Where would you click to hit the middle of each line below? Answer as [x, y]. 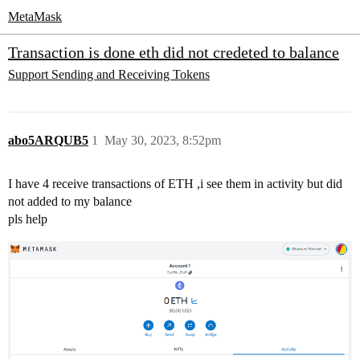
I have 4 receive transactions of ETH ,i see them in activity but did [175, 184]
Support [28, 74]
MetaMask [35, 16]
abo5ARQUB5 [48, 141]
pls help [28, 219]
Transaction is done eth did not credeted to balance [174, 52]
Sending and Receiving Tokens [131, 74]
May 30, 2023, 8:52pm [163, 141]
